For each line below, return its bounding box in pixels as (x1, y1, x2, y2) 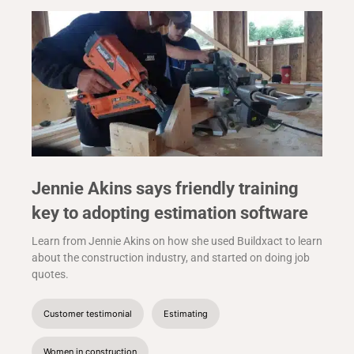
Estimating (164, 308, 208, 320)
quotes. (32, 268, 69, 281)
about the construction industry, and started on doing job (32, 251, 310, 265)
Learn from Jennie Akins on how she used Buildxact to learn (32, 235, 322, 248)
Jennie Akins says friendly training (32, 179, 299, 199)
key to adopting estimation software (32, 203, 308, 224)
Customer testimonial (43, 308, 132, 320)
